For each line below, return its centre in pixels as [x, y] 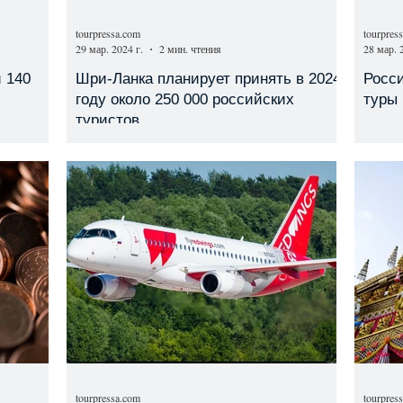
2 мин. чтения [190, 49]
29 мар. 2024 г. [109, 49]
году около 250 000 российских [185, 99]
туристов [107, 120]
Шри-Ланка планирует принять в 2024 [208, 79]
